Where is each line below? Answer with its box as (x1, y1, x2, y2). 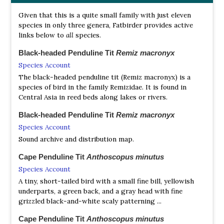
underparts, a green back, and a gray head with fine (18, 186, 182, 195)
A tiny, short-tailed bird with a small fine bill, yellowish (18, 176, 194, 185)
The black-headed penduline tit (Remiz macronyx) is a (18, 72, 190, 81)
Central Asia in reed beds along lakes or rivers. (18, 92, 167, 101)
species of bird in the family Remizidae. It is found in (18, 82, 186, 91)
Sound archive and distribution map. (18, 134, 134, 143)
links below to (18, 30, 64, 39)
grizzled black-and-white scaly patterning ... (18, 196, 161, 205)
